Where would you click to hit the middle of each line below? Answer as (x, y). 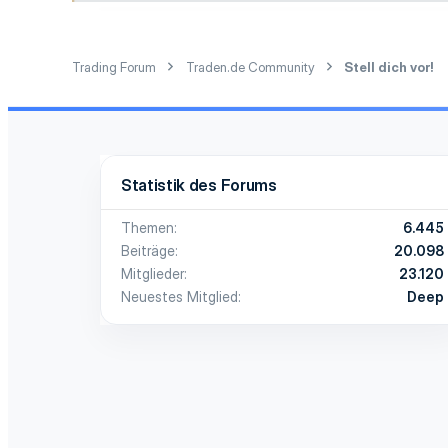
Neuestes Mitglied (179, 296)
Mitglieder (152, 273)
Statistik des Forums (199, 184)
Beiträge (148, 250)
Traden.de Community (250, 66)
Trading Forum (114, 66)
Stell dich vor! (389, 66)
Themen (147, 227)
